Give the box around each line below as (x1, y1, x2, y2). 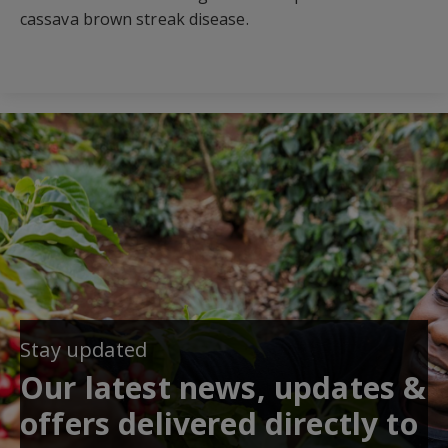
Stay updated (20, 335, 148, 363)
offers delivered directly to (20, 402, 418, 444)
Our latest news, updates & (20, 366, 427, 408)
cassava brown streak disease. (20, 7, 249, 30)
